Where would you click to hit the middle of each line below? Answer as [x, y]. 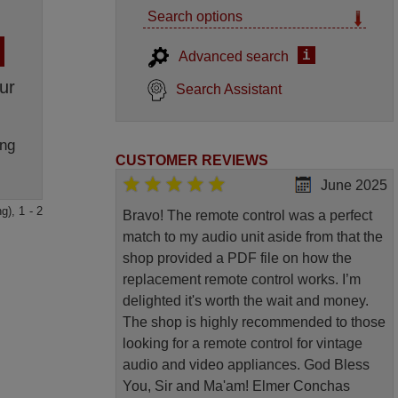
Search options [195, 16]
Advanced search [234, 56]
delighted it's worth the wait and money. [245, 301]
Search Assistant [229, 89]
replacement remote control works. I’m [241, 280]
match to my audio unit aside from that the [252, 237]
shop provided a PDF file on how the [237, 259]
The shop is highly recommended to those [254, 322]
